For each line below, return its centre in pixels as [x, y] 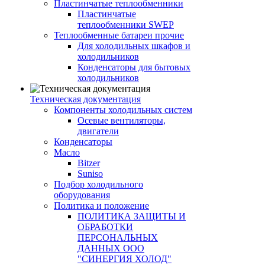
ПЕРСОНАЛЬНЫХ [118, 237]
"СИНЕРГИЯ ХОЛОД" [125, 259]
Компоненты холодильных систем [123, 110]
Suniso [90, 174]
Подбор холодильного [98, 184]
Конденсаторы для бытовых [134, 67]
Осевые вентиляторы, [122, 120]
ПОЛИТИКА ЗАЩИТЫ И [132, 216]
